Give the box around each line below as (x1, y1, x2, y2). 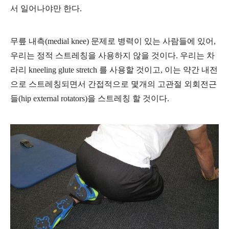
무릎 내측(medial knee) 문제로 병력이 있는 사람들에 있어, (10, 36, 216, 45)
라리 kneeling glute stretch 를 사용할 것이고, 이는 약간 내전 (10, 65, 218, 74)
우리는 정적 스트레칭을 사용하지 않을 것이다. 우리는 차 (10, 51, 215, 60)
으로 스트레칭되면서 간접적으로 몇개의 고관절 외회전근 (10, 79, 217, 88)
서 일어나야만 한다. (10, 4, 82, 13)
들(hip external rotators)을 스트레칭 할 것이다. (10, 94, 169, 103)
